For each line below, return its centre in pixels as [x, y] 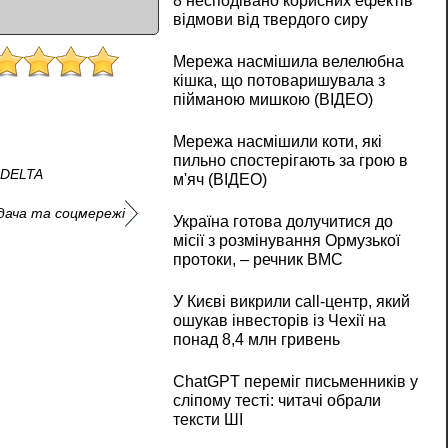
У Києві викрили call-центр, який [291, 302]
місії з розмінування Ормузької [286, 241]
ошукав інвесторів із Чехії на [279, 321]
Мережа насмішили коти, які [277, 142]
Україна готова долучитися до [282, 222]
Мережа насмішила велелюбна [288, 62]
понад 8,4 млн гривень [256, 340]
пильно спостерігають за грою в [290, 161]
